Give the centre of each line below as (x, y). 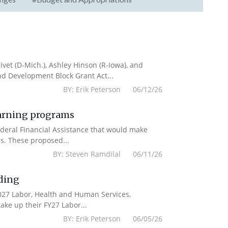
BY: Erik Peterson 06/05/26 (113, 219)
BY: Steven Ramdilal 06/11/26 (108, 154)
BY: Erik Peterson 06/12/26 (113, 89)
